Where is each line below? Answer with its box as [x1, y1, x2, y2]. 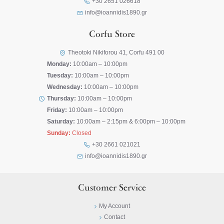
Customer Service [78, 183, 146, 193]
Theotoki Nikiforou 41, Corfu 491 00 [68, 49, 164, 56]
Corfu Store [89, 30, 135, 40]
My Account [98, 202, 130, 209]
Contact [103, 213, 125, 220]
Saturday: [47, 118, 75, 125]
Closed [70, 129, 91, 136]
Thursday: [47, 95, 76, 102]
